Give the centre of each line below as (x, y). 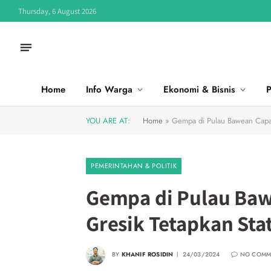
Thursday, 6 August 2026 (57, 11)
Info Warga (109, 90)
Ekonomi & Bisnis (199, 90)
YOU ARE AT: (108, 121)
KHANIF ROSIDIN (147, 255)
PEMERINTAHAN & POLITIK (134, 166)
